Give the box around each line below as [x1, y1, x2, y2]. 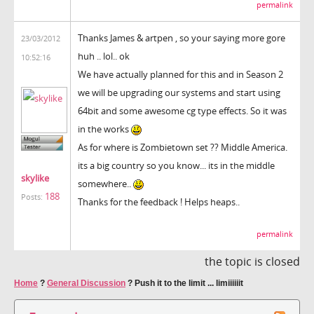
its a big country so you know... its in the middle [78, 158, 275, 172]
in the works [78, 122, 131, 135]
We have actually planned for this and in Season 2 [78, 67, 283, 81]
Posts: [21, 192, 43, 203]
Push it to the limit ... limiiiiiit [135, 278, 243, 288]
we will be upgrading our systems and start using [78, 86, 280, 99]
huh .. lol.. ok [78, 49, 130, 62]
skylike [21, 172, 49, 185]
